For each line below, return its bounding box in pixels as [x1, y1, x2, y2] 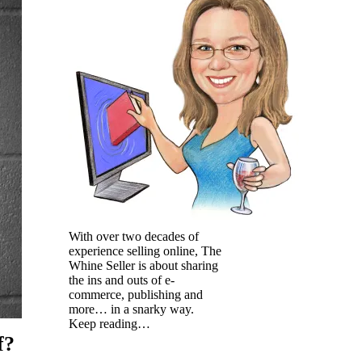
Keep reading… [69, 316, 151, 330]
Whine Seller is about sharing [69, 258, 219, 272]
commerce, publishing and [69, 287, 204, 301]
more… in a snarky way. [69, 301, 195, 316]
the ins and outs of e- [69, 272, 175, 287]
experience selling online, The [69, 243, 222, 258]
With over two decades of [69, 229, 200, 243]
